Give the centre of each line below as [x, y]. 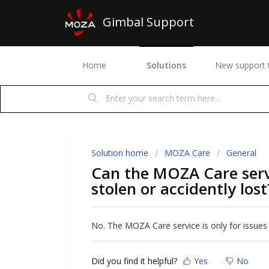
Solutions [166, 65]
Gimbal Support [148, 22]
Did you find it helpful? [134, 261]
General [241, 153]
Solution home [121, 153]
